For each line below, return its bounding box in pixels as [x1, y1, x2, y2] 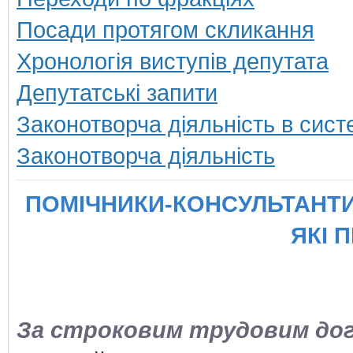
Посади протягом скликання [17, 17, 314, 43]
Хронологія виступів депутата [17, 48, 329, 74]
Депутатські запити [17, 80, 217, 106]
